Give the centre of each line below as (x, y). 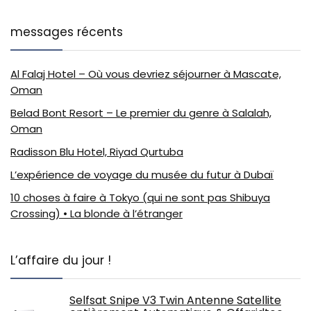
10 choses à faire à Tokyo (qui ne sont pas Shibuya (140, 197)
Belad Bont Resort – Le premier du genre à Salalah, (141, 112)
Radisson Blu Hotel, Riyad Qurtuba (97, 151)
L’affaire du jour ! (61, 260)
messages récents (67, 32)
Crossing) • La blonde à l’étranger (96, 213)
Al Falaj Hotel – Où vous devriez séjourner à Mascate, (146, 74)
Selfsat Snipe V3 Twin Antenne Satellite (175, 300)
